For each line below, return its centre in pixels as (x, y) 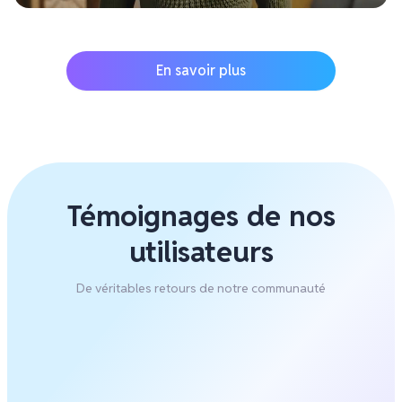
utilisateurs (201, 252)
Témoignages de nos (201, 216)
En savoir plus (201, 71)
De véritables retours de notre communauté (201, 288)
